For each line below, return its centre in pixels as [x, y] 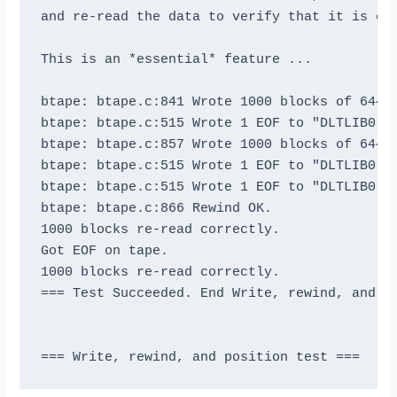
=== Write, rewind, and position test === [200, 357]
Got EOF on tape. [104, 250]
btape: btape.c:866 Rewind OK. [156, 208]
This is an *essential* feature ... [176, 59]
